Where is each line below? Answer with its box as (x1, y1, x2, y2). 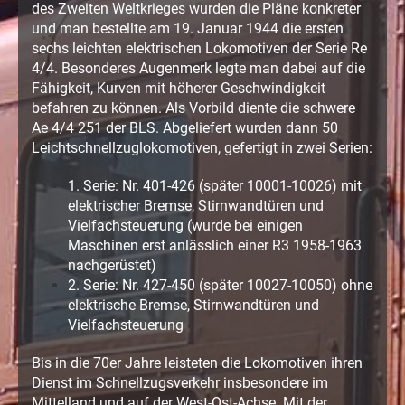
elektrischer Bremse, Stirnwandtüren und (68, 196, 324, 214)
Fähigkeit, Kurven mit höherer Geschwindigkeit (32, 79, 325, 97)
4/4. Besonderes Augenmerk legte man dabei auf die (32, 59, 365, 77)
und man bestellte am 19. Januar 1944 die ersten (32, 19, 344, 37)
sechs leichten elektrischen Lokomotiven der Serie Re (32, 39, 367, 57)
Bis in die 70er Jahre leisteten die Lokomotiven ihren (32, 353, 363, 372)
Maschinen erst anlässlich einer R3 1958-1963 (68, 236, 362, 254)
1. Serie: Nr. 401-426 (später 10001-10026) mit (68, 176, 362, 194)
